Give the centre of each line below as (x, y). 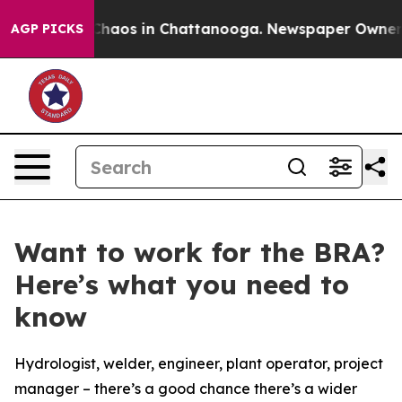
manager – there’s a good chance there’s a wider (186, 389)
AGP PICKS (47, 29)
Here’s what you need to (182, 284)
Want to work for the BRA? (200, 252)
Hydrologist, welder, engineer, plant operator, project (199, 363)
